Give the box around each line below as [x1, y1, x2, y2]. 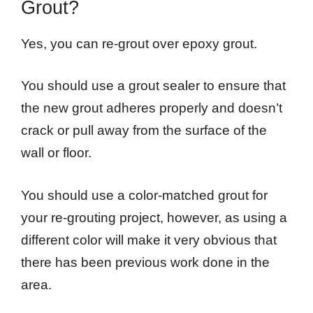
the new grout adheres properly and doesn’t [21, 101, 282, 116]
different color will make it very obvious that [21, 232, 277, 247]
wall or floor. [21, 145, 92, 161]
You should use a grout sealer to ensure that [21, 78, 286, 94]
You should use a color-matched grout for [21, 187, 268, 203]
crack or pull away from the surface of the [21, 123, 267, 138]
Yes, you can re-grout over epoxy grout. [21, 36, 257, 51]
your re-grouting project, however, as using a [21, 210, 287, 225]
